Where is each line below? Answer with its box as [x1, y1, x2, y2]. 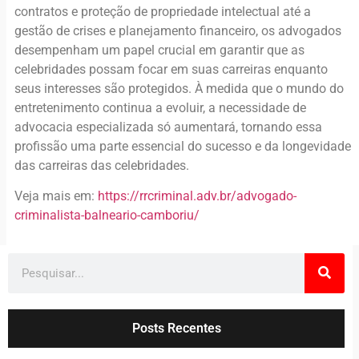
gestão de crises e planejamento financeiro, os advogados [14, 22, 341, 38]
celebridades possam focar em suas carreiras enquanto [14, 61, 328, 77]
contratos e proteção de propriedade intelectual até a [14, 3, 311, 19]
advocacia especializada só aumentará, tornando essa [14, 119, 322, 135]
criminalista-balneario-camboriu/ [14, 208, 200, 224]
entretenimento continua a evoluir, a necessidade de [14, 99, 306, 115]
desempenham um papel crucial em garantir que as [14, 42, 305, 58]
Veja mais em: [14, 188, 98, 204]
